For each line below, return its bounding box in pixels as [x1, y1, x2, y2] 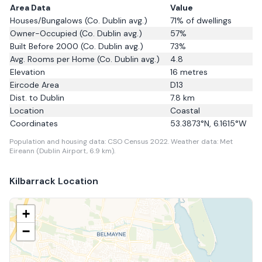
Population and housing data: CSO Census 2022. [9, 137, 171, 146]
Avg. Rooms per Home [10, 54, 95, 64]
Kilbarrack [9, 175, 56, 187]
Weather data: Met [171, 137, 233, 146]
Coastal [170, 105, 200, 116]
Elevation [10, 67, 45, 77]
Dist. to [10, 92, 40, 103]
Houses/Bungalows [10, 15, 82, 26]
